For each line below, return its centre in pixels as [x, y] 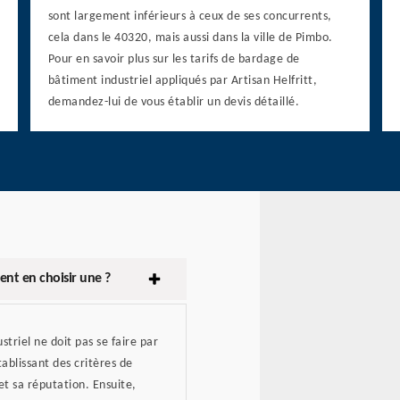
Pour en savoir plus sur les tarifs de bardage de [174, 60]
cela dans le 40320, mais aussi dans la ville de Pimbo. [190, 38]
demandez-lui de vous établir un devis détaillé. [174, 103]
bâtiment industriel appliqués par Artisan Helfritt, [183, 81]
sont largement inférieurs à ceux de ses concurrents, [190, 17]
